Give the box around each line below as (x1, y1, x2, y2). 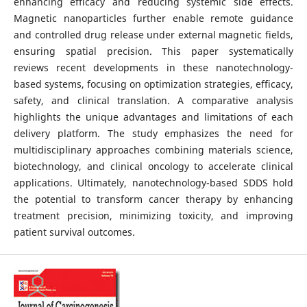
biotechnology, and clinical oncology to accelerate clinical (13, 159, 294, 173)
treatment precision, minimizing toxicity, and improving (13, 208, 294, 222)
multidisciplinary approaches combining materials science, (13, 143, 294, 156)
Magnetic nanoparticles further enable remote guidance (13, 11, 294, 25)
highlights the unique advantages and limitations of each (13, 110, 294, 123)
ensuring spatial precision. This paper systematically (13, 44, 294, 58)
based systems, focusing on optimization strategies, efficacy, (13, 77, 294, 90)
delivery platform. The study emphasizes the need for (13, 126, 294, 140)
